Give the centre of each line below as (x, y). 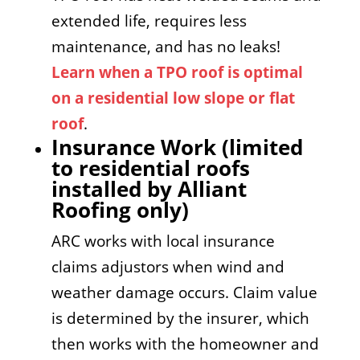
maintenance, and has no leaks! (166, 47)
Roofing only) (120, 210)
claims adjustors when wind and (168, 267)
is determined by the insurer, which (180, 318)
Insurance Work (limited (177, 147)
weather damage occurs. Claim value (184, 292)
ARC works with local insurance (163, 241)
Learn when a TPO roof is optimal (177, 72)
